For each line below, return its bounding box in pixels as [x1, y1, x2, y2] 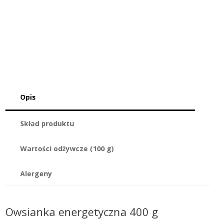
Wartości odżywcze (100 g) [20, 144, 114, 154]
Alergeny [20, 169, 52, 179]
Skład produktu [20, 119, 74, 129]
